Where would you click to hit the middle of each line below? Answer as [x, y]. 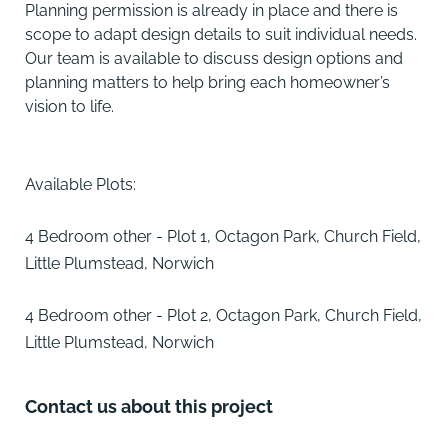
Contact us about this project [149, 407]
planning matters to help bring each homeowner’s [207, 83]
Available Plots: [80, 185]
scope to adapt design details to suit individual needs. [221, 35]
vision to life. [69, 107]
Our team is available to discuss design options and [214, 59]
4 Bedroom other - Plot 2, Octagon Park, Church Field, [223, 316]
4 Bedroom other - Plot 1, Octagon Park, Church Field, [223, 237]
